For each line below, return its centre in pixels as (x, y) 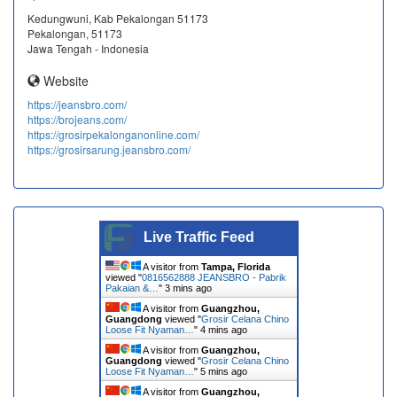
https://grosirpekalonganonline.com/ (113, 134)
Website (64, 80)
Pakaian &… (132, 288)
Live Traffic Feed (198, 237)
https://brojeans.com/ (77, 119)
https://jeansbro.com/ (77, 104)
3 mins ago (188, 288)
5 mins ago (223, 371)
